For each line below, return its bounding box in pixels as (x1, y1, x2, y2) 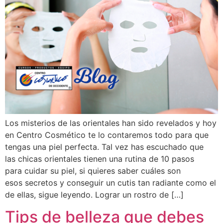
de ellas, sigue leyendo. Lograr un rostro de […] (5, 189, 184, 200)
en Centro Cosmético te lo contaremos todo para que (5, 129, 209, 140)
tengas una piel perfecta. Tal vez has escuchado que (5, 141, 204, 152)
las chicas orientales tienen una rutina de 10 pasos (5, 153, 194, 164)
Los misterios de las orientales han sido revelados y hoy (5, 117, 217, 128)
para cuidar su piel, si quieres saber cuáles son (5, 165, 181, 176)
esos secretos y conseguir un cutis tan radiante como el (5, 177, 216, 188)
